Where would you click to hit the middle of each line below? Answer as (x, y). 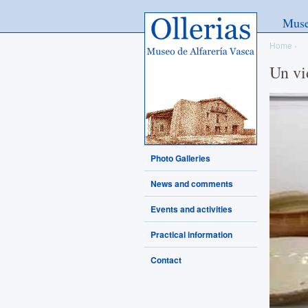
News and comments (192, 184)
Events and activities (191, 209)
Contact (166, 260)
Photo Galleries (180, 158)
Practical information (191, 234)
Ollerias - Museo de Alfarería (200, 19)
